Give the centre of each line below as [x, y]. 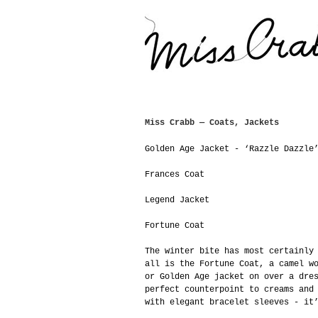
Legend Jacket [177, 200]
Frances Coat [175, 175]
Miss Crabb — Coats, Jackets [212, 123]
